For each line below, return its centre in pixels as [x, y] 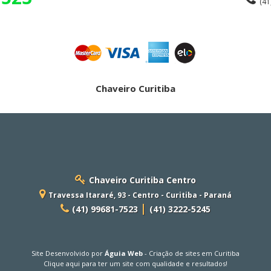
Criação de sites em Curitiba [194, 253]
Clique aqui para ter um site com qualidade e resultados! [135, 263]
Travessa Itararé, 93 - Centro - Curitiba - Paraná [140, 195]
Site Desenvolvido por [68, 253]
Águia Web [124, 253]
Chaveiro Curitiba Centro [142, 180]
